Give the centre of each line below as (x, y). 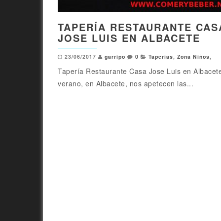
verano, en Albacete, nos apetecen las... (126, 84)
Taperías (161, 57)
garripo (115, 57)
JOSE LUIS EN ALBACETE (129, 38)
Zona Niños (193, 57)
